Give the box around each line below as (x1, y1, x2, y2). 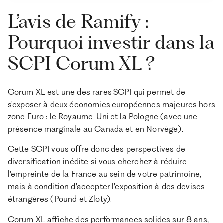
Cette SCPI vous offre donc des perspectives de (7, 144, 185, 154)
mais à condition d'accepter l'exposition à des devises (7, 181, 205, 192)
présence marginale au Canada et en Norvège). (7, 123, 183, 134)
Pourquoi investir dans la (7, 31, 214, 54)
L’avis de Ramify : (7, 10, 149, 33)
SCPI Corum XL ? (7, 52, 155, 75)
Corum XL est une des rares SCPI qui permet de (7, 86, 185, 97)
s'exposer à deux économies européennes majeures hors (7, 99, 215, 109)
